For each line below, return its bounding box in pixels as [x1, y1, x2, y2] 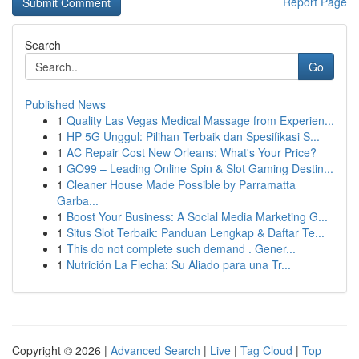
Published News [25, 96, 106, 112]
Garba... [57, 192, 99, 208]
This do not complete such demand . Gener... [67, 240, 296, 256]
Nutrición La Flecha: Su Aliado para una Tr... [67, 256, 291, 272]
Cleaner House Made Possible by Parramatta [67, 176, 296, 192]
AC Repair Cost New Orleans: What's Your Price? [67, 144, 317, 160]
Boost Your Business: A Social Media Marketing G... [67, 208, 328, 224]
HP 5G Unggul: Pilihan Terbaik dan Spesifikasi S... [67, 128, 320, 144]
